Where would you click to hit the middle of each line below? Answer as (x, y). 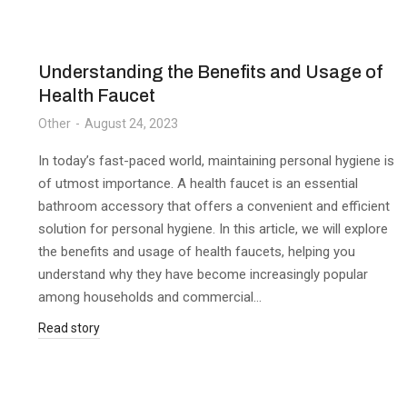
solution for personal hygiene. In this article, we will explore (213, 229)
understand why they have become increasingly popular (203, 274)
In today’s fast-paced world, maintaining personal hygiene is (216, 161)
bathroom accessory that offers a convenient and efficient (214, 206)
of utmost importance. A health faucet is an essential (198, 184)
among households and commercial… (150, 297)
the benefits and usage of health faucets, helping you (197, 252)
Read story (69, 328)
